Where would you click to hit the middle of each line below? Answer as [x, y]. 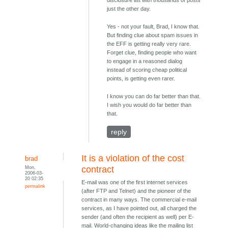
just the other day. [129, 9]
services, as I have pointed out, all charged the [139, 208]
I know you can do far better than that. [154, 96]
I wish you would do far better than [149, 105]
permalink [35, 186]
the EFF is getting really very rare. [149, 44]
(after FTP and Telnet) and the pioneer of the [136, 191]
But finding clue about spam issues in [153, 35]
